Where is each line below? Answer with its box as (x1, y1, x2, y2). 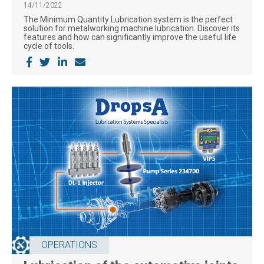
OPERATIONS (41, 239, 97, 251)
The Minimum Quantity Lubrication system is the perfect (24, 15, 233, 25)
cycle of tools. (24, 41, 74, 51)
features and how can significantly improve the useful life (24, 32, 236, 42)
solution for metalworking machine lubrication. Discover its (24, 24, 240, 34)
